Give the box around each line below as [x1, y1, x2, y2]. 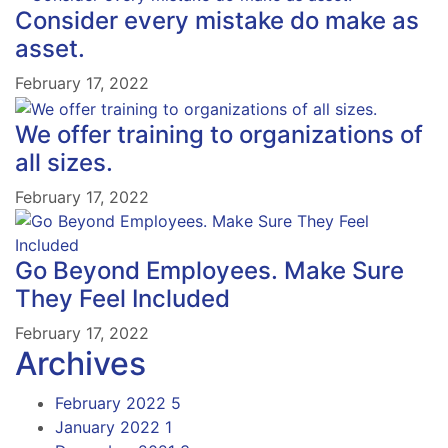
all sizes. [15, 147, 113, 177]
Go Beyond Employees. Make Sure [15, 255, 404, 285]
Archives [15, 343, 146, 383]
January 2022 [55, 416, 165, 437]
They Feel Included [15, 283, 230, 313]
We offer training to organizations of [15, 119, 423, 149]
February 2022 [55, 392, 171, 413]
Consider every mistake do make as [15, 6, 419, 36]
